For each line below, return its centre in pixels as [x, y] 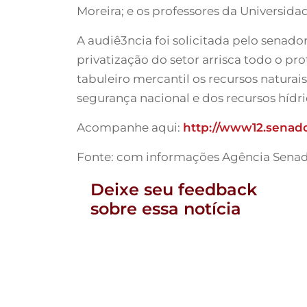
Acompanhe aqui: [130, 128]
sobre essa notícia [166, 209]
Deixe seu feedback [174, 190]
